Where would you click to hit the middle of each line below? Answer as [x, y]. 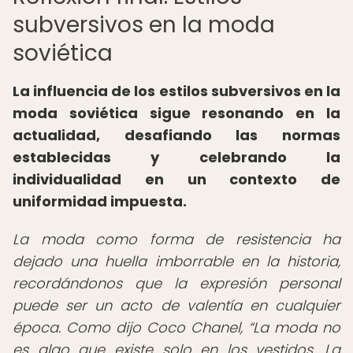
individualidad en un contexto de [176, 179]
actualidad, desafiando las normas [176, 135]
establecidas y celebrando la [176, 157]
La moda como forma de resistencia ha [176, 239]
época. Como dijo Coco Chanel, [130, 327]
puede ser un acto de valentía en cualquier [176, 305]
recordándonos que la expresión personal [176, 283]
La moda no [297, 327]
